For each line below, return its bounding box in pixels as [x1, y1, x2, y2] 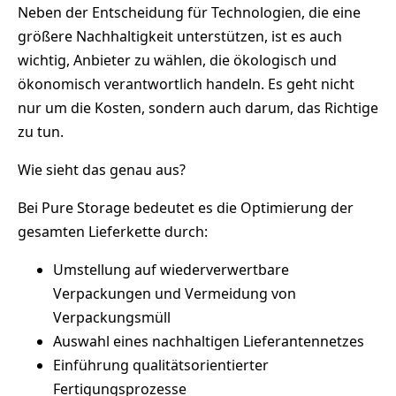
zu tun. [18, 122, 64, 142]
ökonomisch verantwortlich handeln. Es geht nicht [18, 74, 354, 95]
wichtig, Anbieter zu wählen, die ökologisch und [18, 50, 337, 71]
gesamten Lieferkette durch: [18, 222, 208, 242]
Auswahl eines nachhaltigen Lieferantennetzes [53, 331, 364, 352]
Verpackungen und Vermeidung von [53, 284, 296, 304]
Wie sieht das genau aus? [18, 160, 186, 180]
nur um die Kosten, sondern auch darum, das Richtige [18, 98, 378, 118]
